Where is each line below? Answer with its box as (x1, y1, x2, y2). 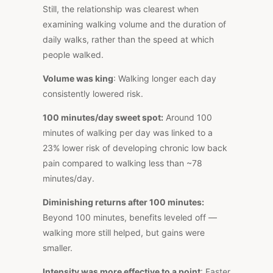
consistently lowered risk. (43, 88, 143, 99)
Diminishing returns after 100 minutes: (43, 196, 204, 207)
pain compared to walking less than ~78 (43, 157, 202, 168)
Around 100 (163, 112, 212, 122)
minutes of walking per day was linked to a (43, 127, 213, 138)
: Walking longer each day (113, 73, 216, 83)
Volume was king (43, 73, 113, 83)
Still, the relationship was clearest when (43, 3, 199, 14)
